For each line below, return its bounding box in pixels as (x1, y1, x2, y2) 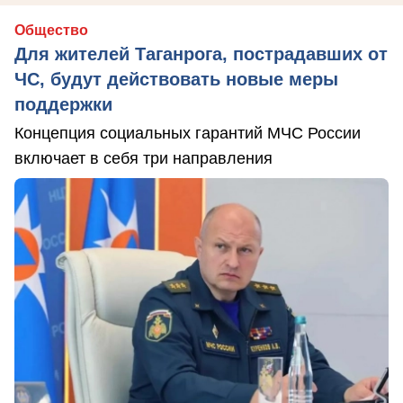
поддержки (14, 94, 112, 115)
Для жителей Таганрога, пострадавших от (14, 44, 388, 65)
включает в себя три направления (14, 149, 273, 168)
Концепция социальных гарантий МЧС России (14, 124, 361, 143)
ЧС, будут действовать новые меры (14, 69, 338, 90)
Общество (14, 22, 88, 39)
